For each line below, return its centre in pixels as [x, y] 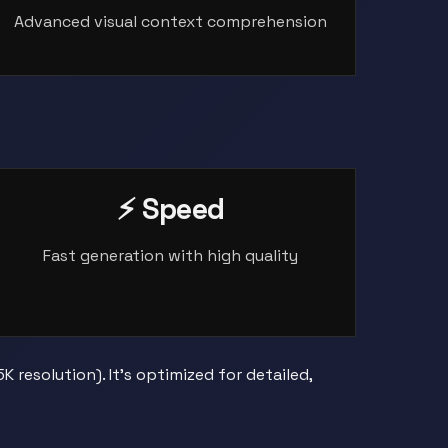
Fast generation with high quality [171, 255]
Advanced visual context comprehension [171, 21]
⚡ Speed [171, 209]
